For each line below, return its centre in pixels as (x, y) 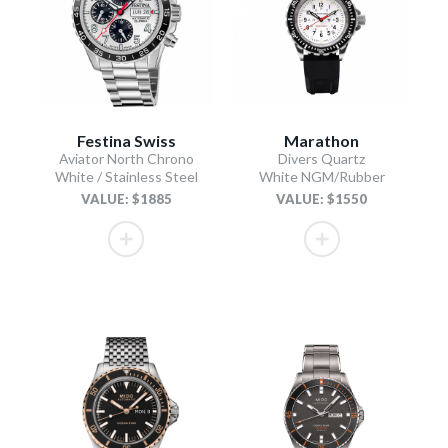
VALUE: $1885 (126, 198)
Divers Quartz (322, 158)
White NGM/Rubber (321, 176)
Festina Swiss (126, 140)
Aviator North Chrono (126, 158)
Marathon (322, 140)
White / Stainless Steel (126, 176)
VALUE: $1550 (322, 198)
